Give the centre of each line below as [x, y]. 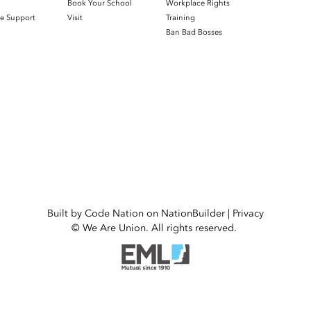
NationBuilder [193, 213]
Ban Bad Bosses [194, 32]
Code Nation [114, 213]
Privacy [248, 213]
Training [180, 17]
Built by [66, 213]
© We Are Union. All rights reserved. [155, 228]
